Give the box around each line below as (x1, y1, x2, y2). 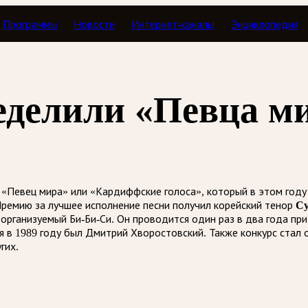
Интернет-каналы (131, 18, 215, 30)
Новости (74, 18, 115, 30)
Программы (3, 18, 58, 30)
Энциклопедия (231, 18, 299, 30)
